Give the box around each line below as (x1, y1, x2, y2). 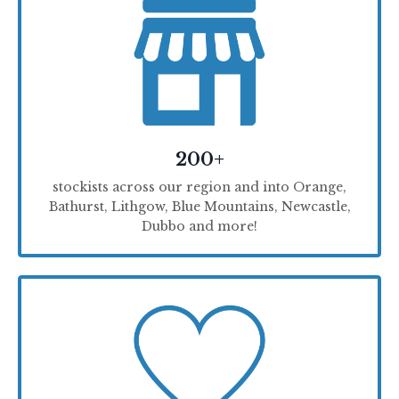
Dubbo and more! (142, 218, 257, 235)
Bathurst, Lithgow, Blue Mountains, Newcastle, (48, 199, 351, 216)
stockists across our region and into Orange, (53, 179, 346, 196)
